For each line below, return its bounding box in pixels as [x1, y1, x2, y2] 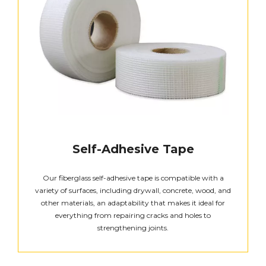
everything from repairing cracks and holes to [55, 211, 211, 220]
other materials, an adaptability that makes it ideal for [41, 198, 225, 208]
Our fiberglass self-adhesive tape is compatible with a [42, 173, 224, 183]
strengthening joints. [97, 223, 169, 233]
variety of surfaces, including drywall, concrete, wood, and [35, 186, 231, 195]
